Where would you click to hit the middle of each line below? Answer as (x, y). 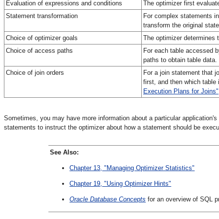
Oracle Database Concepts (108, 199)
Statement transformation (42, 16)
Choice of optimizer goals (42, 38)
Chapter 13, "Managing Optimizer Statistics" (132, 168)
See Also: (65, 152)
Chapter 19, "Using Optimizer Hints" (120, 183)
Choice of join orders (35, 72)
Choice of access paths (39, 50)
